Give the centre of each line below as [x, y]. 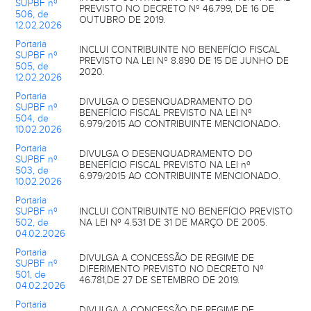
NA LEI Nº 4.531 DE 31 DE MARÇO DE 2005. [173, 222]
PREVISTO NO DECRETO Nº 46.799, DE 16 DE [177, 9]
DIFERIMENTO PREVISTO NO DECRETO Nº [171, 269]
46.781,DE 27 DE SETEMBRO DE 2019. [159, 280]
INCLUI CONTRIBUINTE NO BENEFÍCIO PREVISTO [186, 211]
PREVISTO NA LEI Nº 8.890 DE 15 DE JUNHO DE [184, 61]
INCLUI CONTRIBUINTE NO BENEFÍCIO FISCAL [179, 50]
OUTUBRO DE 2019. [122, 20]
